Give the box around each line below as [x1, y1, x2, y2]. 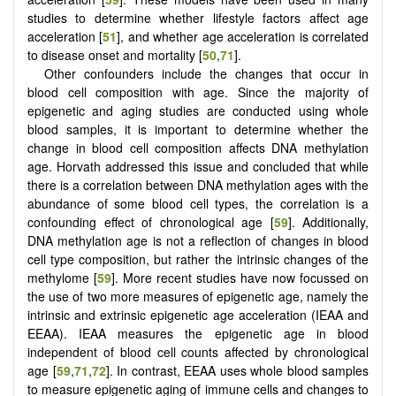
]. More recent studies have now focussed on [111, 269, 369, 287]
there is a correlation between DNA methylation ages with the [27, 176, 369, 194]
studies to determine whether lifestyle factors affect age [27, 9, 369, 27]
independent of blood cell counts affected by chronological [27, 343, 369, 362]
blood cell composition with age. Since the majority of [27, 83, 369, 102]
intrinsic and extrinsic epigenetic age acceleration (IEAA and [27, 306, 369, 324]
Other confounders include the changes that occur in [44, 65, 369, 83]
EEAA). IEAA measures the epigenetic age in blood [27, 324, 369, 343]
